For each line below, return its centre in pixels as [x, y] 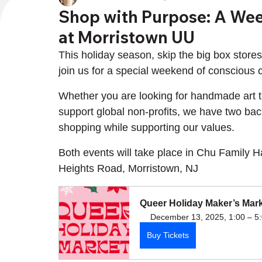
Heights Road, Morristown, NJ [128, 168]
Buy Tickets [168, 235]
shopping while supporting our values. [146, 127]
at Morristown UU [127, 37]
